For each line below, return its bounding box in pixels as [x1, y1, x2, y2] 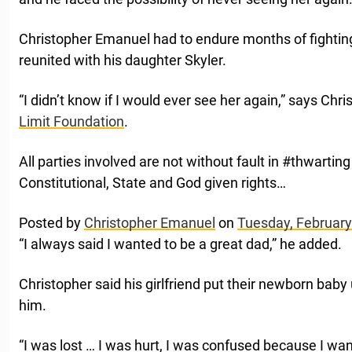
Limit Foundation [19, 112, 124, 130]
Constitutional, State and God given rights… [19, 174, 286, 191]
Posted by [19, 214, 84, 231]
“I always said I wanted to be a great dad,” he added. [19, 235, 342, 252]
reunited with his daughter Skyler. [19, 51, 226, 68]
